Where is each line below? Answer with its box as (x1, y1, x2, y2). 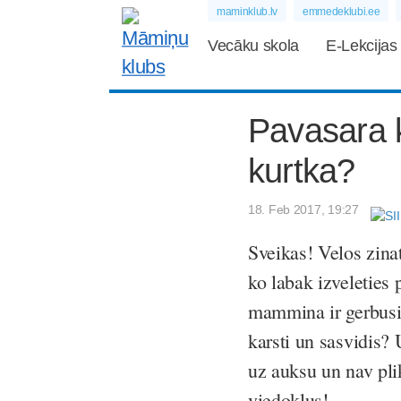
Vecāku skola (208, 37, 300, 55)
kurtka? (248, 152, 355, 190)
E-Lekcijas (325, 37, 397, 55)
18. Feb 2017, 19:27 (248, 202, 359, 217)
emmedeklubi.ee (302, 5, 380, 18)
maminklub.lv (217, 5, 278, 18)
